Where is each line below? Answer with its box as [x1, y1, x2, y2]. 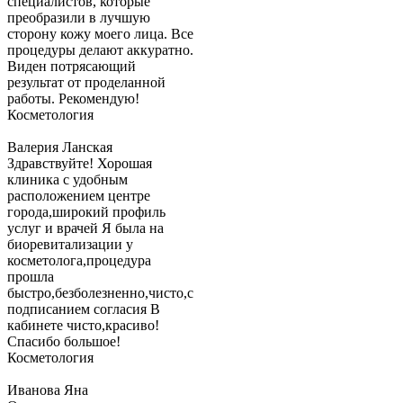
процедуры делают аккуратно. [7, 42, 193, 58]
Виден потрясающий [7, 58, 136, 75]
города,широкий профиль [7, 204, 166, 220]
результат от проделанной [7, 75, 166, 91]
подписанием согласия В [7, 301, 160, 318]
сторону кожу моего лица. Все [7, 26, 193, 42]
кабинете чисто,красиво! [7, 318, 159, 334]
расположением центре [7, 188, 150, 204]
